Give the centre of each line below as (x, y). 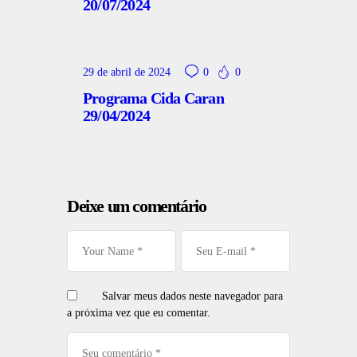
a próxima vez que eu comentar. (139, 312)
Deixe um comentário (137, 206)
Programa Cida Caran (153, 98)
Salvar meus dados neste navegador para (192, 296)
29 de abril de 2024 (127, 73)
